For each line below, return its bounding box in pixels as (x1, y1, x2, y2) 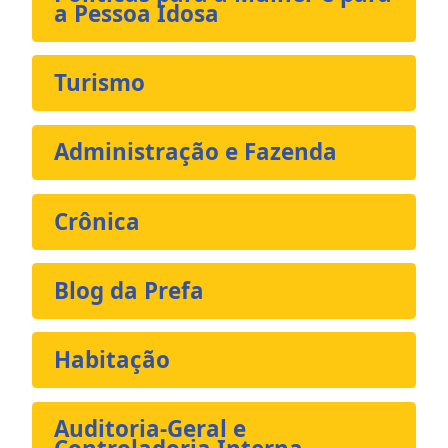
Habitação (54, 344, 171, 376)
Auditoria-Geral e (54, 413, 247, 445)
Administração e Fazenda (54, 136, 338, 168)
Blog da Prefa (54, 274, 205, 306)
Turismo (54, 67, 146, 99)
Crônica (54, 205, 141, 237)
